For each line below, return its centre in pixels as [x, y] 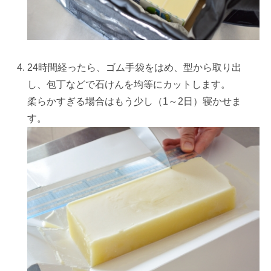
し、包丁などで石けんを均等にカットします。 [129, 84]
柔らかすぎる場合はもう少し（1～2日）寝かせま [135, 101]
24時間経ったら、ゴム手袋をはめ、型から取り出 [135, 67]
